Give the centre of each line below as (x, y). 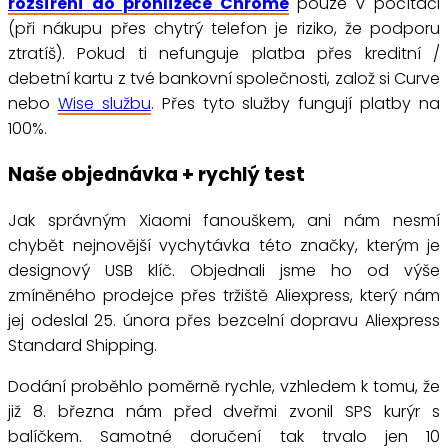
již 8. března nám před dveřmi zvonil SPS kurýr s (224, 411)
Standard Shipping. (82, 345)
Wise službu (104, 104)
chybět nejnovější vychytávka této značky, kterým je (224, 245)
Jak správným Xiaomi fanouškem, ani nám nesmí (224, 220)
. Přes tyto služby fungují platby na (295, 104)
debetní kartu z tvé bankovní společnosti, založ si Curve (224, 79)
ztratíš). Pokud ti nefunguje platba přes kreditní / (224, 54)
